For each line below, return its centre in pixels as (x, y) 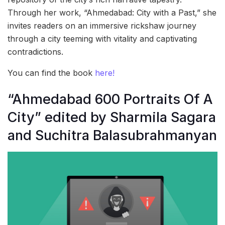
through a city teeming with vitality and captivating (102, 38)
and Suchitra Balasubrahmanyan (112, 136)
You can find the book (51, 73)
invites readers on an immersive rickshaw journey (102, 25)
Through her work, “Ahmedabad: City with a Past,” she (112, 12)
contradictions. (35, 51)
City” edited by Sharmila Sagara (112, 118)
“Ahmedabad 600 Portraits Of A (110, 99)
